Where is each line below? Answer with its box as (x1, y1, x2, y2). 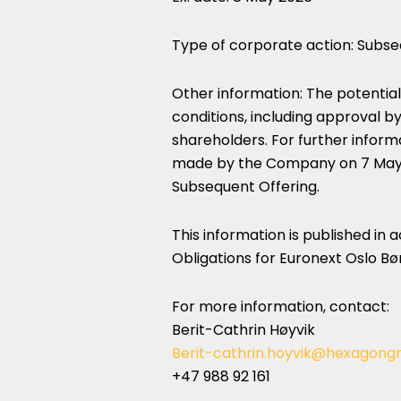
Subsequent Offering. (172, 176, 320, 197)
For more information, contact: (172, 296, 389, 317)
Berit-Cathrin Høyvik (172, 320, 315, 340)
